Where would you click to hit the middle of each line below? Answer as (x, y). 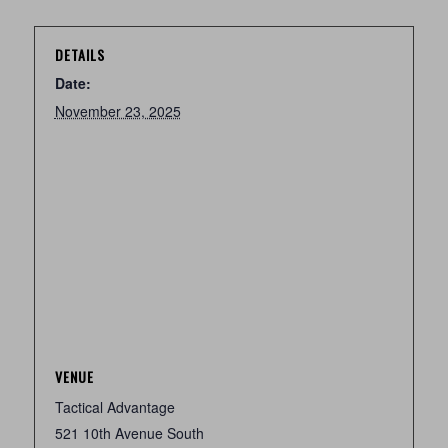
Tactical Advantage (114, 407)
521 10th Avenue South (129, 433)
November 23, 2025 (117, 111)
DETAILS (79, 54)
